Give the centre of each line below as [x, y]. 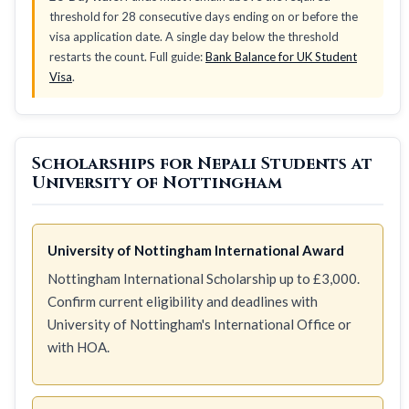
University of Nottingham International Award [196, 250]
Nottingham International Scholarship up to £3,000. [204, 278]
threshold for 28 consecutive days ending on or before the [204, 16]
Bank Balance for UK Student [281, 56]
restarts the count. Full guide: [127, 56]
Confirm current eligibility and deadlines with [183, 301]
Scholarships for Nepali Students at [202, 163]
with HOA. [79, 346]
